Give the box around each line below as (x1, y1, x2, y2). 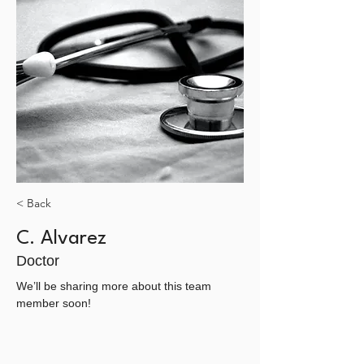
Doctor (16, 253, 59, 269)
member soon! (16, 297, 91, 310)
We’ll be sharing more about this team (16, 279, 214, 292)
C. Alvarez (16, 229, 106, 249)
